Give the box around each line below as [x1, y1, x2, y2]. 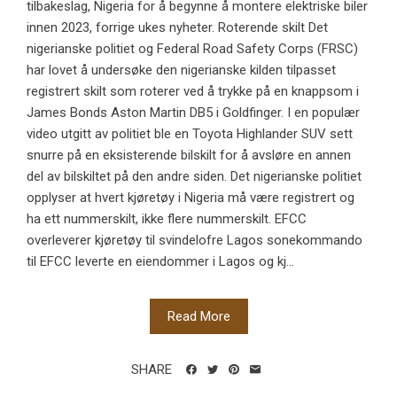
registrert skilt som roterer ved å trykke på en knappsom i [27, 83, 359, 100]
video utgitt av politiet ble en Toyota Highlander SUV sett [27, 126, 353, 143]
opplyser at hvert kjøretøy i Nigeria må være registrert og [27, 190, 354, 206]
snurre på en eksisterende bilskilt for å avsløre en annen [27, 147, 351, 164]
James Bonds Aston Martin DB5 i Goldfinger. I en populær [27, 105, 360, 121]
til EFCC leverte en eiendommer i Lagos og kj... [27, 253, 294, 270]
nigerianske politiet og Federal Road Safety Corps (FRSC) [27, 41, 358, 58]
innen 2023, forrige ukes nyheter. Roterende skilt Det [27, 19, 328, 36]
